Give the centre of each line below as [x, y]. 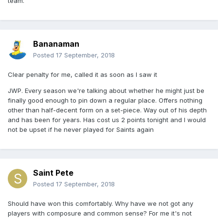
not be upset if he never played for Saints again [81, 130]
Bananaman [56, 44]
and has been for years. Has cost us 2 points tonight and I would [107, 120]
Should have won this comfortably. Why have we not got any [100, 204]
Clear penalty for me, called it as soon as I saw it [82, 75]
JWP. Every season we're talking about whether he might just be [106, 91]
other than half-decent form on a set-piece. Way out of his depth [107, 110]
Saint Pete [53, 173]
